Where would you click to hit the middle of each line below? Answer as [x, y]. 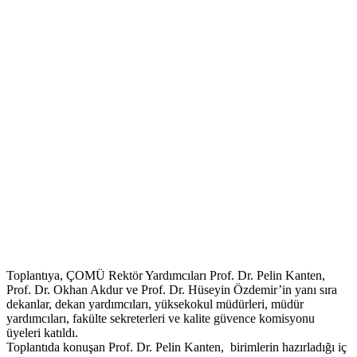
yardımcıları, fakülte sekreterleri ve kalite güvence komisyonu [161, 319]
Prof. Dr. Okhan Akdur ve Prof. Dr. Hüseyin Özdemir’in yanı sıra [172, 290]
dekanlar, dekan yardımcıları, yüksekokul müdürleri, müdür [155, 304]
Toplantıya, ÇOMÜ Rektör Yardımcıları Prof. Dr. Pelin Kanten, [166, 276]
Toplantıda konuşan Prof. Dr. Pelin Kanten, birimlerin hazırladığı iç [177, 347]
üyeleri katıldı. [42, 333]
